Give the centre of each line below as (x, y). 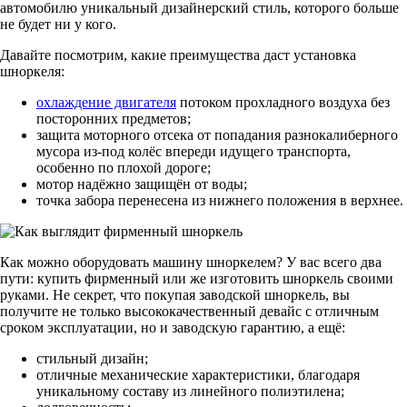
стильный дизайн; (92, 358)
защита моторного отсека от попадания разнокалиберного (217, 134)
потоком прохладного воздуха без (283, 102)
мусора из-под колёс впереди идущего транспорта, (194, 151)
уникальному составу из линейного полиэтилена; (190, 391)
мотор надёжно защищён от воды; (142, 184)
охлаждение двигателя (106, 102)
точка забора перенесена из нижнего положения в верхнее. (220, 200)
